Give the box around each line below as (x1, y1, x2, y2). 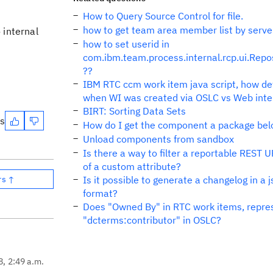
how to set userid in (83, 38, 169, 50)
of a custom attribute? (83, 160, 181, 172)
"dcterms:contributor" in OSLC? (83, 214, 221, 226)
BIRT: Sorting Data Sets (83, 105, 186, 117)
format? (83, 187, 118, 199)
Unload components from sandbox (83, 133, 234, 145)
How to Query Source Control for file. (83, 10, 243, 22)
